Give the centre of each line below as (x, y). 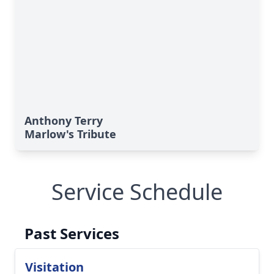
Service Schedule (137, 192)
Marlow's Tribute (70, 134)
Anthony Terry (64, 120)
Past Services (72, 233)
